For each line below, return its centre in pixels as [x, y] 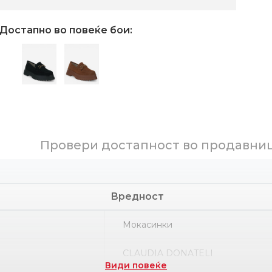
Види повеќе [136, 265]
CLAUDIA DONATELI [168, 253]
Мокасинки [148, 225]
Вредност [138, 196]
